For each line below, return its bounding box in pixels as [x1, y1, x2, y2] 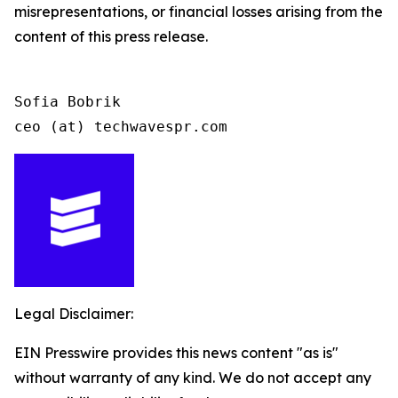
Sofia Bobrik [14, 93, 121, 110]
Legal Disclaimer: [14, 305, 133, 322]
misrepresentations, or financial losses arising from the [14, 3, 383, 20]
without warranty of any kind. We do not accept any [14, 369, 371, 386]
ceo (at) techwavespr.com [14, 118, 227, 135]
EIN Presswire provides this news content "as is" [14, 344, 338, 362]
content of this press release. [14, 28, 208, 45]
